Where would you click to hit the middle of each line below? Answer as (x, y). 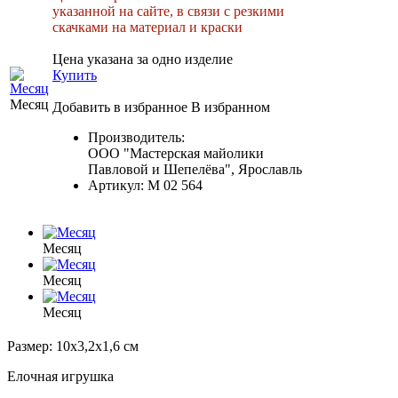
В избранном (231, 107)
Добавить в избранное (120, 107)
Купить (75, 75)
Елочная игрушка (60, 376)
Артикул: (118, 185)
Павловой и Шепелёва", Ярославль (195, 169)
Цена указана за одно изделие (143, 59)
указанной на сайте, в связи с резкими (168, 11)
